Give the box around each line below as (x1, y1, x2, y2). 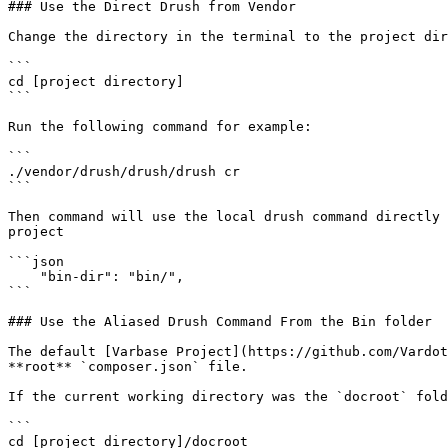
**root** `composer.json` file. (8, 359, 248, 374)
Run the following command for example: (8, 119, 312, 134)
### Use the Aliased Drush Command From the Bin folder (8, 314, 432, 329)
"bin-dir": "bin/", (8, 269, 40, 284)
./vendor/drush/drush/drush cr (8, 164, 240, 179)
